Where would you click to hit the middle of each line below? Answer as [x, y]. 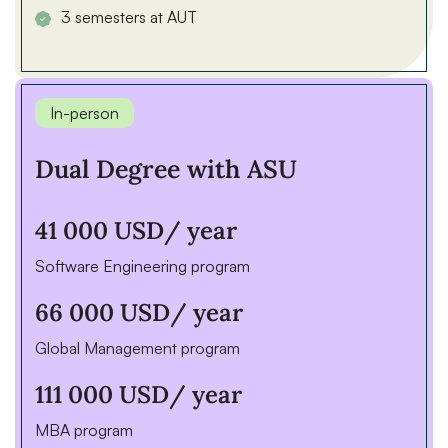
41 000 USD [99, 230]
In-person [84, 113]
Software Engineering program [142, 266]
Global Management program [137, 348]
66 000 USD [102, 312]
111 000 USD [102, 394]
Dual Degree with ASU [166, 169]
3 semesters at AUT [129, 17]
